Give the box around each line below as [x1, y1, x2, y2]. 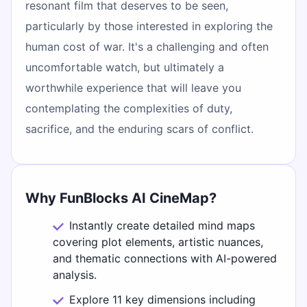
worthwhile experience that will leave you [25, 80, 241, 95]
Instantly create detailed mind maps [69, 219, 255, 233]
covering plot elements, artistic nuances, [53, 235, 263, 249]
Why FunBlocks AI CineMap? [25, 190, 217, 207]
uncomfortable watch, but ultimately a [25, 60, 224, 74]
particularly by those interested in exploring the [25, 19, 273, 33]
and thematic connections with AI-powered [53, 251, 277, 266]
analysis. [53, 268, 97, 282]
